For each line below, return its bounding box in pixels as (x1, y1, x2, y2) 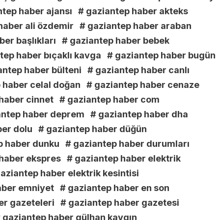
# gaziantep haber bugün (107, 50, 216, 61)
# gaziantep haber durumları (65, 138, 190, 149)
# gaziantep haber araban (80, 21, 192, 31)
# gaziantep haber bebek (62, 35, 169, 46)
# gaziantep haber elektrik (67, 153, 181, 164)
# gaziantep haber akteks (78, 6, 188, 17)
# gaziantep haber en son (60, 183, 169, 193)
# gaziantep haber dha (90, 109, 188, 120)
